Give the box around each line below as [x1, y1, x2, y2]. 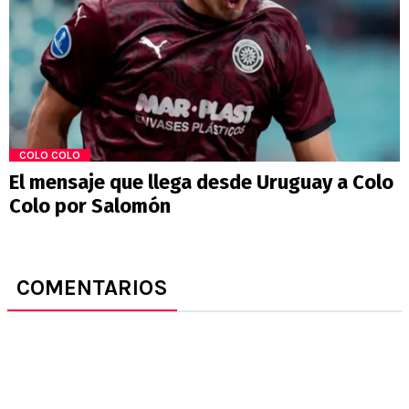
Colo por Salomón [9, 194, 171, 219]
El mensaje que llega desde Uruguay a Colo [9, 170, 393, 195]
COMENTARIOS [16, 275, 168, 301]
